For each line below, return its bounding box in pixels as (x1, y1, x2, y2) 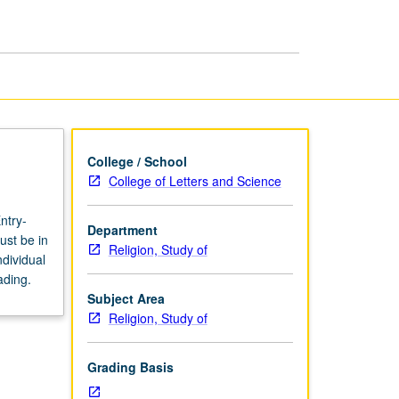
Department (86, 220, 158, 239)
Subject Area (86, 289, 165, 307)
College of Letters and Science (108, 171, 281, 190)
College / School (86, 151, 187, 170)
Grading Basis (86, 357, 174, 376)
